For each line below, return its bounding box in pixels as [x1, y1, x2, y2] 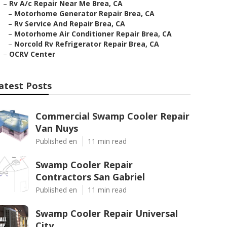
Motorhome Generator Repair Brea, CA [14, 9, 155, 18]
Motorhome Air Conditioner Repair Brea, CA [14, 29, 172, 39]
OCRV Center [9, 49, 55, 59]
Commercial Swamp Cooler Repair [35, 110, 190, 122]
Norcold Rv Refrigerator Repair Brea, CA [14, 39, 159, 49]
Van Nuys [35, 122, 78, 134]
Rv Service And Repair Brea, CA [14, 19, 125, 28]
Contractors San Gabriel [35, 171, 145, 183]
